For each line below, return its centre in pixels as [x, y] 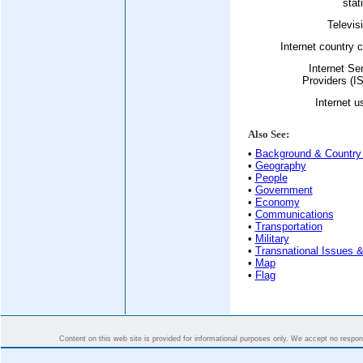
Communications [294, 215]
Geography [280, 166]
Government [284, 190]
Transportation [288, 227]
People [271, 178]
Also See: [268, 135]
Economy [277, 203]
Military [272, 239]
